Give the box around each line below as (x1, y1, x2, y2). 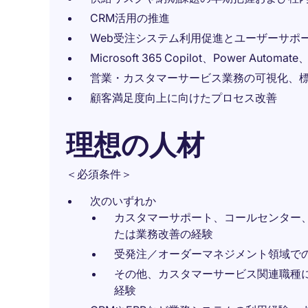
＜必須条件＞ (66, 167, 132, 181)
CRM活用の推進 (90, 11, 170, 25)
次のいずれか (90, 194, 156, 208)
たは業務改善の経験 (114, 227, 213, 241)
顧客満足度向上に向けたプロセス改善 (90, 91, 277, 104)
